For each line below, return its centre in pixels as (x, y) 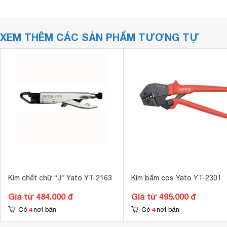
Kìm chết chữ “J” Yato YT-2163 (60, 178)
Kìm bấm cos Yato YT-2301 (176, 178)
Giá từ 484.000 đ (40, 196)
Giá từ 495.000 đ (163, 196)
